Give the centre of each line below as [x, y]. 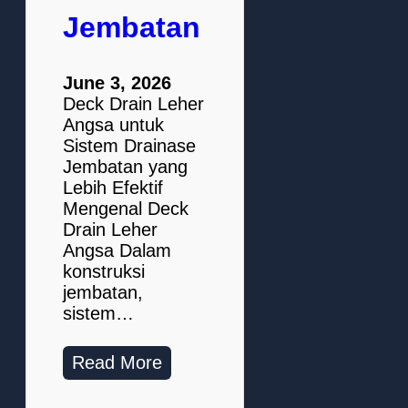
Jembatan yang [125, 167]
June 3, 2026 [117, 83]
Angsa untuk [113, 125]
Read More [117, 363]
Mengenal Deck [126, 209]
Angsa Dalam [117, 251]
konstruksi [104, 272]
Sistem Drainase [129, 146]
